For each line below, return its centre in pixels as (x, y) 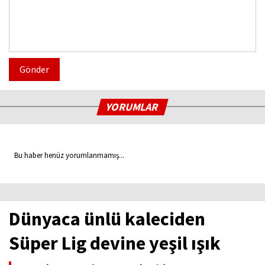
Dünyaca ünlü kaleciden (107, 219)
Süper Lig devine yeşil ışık (115, 243)
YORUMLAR (133, 107)
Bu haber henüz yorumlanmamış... (67, 156)
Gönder (34, 70)
